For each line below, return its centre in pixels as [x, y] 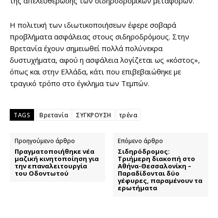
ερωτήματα [138, 188]
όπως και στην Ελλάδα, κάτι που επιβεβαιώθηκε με [95, 72]
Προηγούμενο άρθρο [45, 141]
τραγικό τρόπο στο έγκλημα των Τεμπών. [80, 83]
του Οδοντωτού [42, 173]
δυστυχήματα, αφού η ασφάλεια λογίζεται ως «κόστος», [105, 60]
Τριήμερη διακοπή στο [157, 159]
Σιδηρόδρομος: [144, 152]
